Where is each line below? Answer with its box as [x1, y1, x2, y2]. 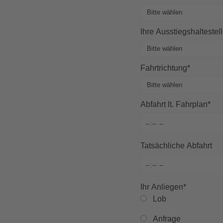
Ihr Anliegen [140, 183, 184, 192]
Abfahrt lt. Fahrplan [140, 100, 208, 109]
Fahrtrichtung [140, 64, 188, 73]
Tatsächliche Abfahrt [140, 141, 213, 150]
